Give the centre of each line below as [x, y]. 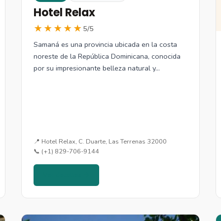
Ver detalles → [66, 175]
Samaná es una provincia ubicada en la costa [105, 44]
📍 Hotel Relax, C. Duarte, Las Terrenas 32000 [100, 142]
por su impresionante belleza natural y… [96, 68]
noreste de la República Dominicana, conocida [107, 56]
